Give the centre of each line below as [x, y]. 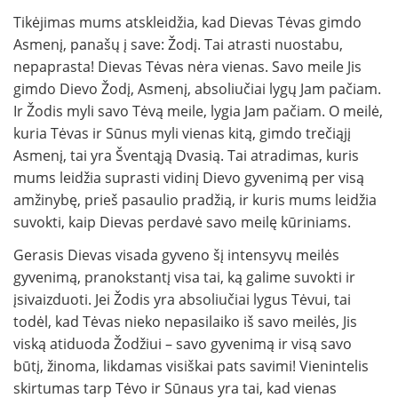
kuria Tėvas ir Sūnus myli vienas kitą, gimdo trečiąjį [182, 134]
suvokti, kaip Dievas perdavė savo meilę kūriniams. [182, 223]
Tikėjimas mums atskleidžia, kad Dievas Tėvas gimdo [187, 23]
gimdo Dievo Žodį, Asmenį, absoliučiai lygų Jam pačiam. [197, 89]
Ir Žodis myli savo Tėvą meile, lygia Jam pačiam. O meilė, [198, 111]
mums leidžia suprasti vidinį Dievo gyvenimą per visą [189, 178]
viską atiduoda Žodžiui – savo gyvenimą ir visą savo [183, 344]
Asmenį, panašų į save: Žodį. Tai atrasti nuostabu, [178, 45]
